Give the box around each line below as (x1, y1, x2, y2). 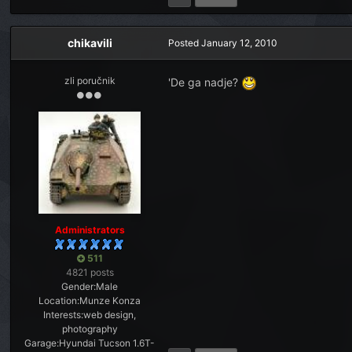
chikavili (67, 35, 112, 49)
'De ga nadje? (168, 75, 242, 89)
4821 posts (65, 266, 114, 279)
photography (61, 323, 118, 335)
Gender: (61, 280, 97, 293)
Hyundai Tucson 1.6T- (59, 337, 156, 350)
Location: (38, 295, 80, 307)
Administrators (54, 223, 125, 236)
